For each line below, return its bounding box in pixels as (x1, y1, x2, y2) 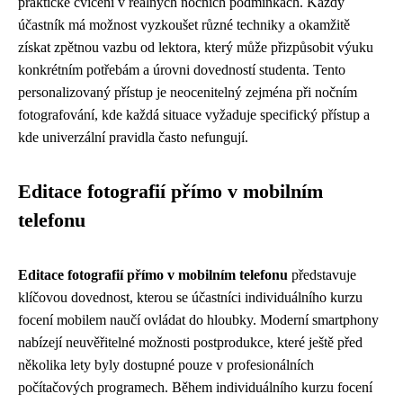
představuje (288, 266, 356, 282)
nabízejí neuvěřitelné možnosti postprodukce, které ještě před (18, 334, 363, 350)
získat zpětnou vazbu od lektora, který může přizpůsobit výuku (18, 39, 373, 55)
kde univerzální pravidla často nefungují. (18, 129, 248, 145)
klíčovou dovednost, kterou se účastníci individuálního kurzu (18, 289, 363, 305)
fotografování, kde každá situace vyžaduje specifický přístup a (18, 106, 370, 122)
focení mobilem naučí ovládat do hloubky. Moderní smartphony (18, 311, 379, 327)
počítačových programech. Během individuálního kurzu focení (18, 379, 372, 395)
